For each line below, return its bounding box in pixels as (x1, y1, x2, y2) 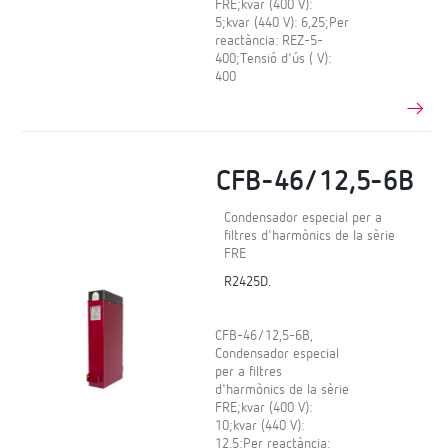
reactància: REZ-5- (215, 34, 324, 49)
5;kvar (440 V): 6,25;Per (215, 16, 350, 31)
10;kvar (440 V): (215, 418, 305, 433)
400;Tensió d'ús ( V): (215, 52, 332, 67)
